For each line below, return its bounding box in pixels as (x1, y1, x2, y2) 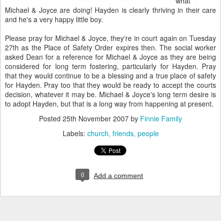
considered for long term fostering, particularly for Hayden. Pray (5, 61, 216, 71)
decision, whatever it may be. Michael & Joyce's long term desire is (5, 89, 216, 99)
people (137, 128, 159, 138)
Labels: (62, 128, 87, 138)
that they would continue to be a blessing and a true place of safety (5, 71, 216, 80)
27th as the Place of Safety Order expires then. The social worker (5, 42, 216, 52)
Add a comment (94, 172, 143, 180)
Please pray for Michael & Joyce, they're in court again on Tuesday (5, 33, 216, 43)
